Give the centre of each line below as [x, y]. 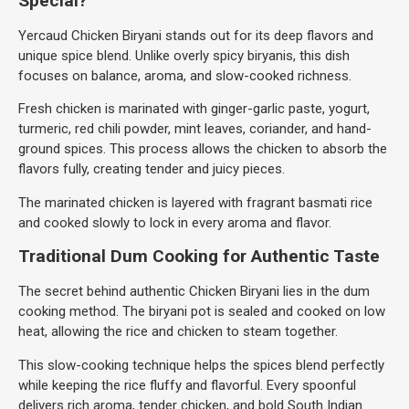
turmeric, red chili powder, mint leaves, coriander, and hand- [195, 129]
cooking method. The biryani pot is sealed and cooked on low [202, 312]
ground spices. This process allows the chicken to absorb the [203, 149]
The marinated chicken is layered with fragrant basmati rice [195, 202]
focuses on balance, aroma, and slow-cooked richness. [185, 76]
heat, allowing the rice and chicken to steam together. [178, 332]
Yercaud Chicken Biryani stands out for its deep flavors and [196, 36]
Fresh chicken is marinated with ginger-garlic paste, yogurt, [194, 109]
